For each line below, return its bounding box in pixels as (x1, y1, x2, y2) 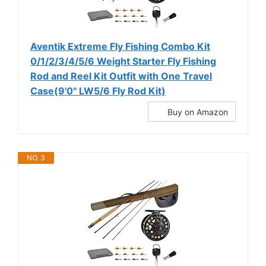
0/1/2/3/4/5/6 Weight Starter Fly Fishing (30, 55, 216, 67)
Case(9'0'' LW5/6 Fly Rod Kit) (30, 85, 166, 97)
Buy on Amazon (167, 107, 228, 117)
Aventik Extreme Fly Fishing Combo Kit (30, 40, 210, 52)
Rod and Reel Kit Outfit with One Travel (30, 70, 212, 82)
